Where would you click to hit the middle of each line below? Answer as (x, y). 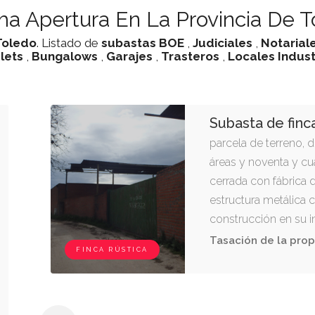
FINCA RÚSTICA (112, 250)
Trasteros (190, 56)
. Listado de (69, 43)
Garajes (129, 56)
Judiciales (223, 43)
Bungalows (65, 56)
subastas (129, 43)
